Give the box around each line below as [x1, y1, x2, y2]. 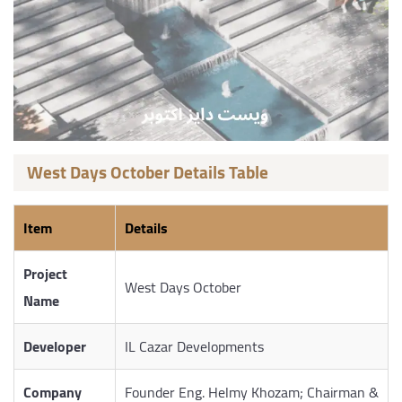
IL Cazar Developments [125, 333, 264, 361]
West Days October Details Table [27, 156, 268, 189]
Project [23, 260, 67, 288]
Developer [23, 333, 86, 361]
